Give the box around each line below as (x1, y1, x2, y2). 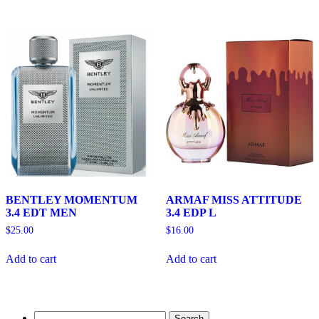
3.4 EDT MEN (6, 206, 77, 219)
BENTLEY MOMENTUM (6, 194, 137, 206)
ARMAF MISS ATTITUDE (165, 194, 302, 206)
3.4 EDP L (165, 206, 216, 219)
